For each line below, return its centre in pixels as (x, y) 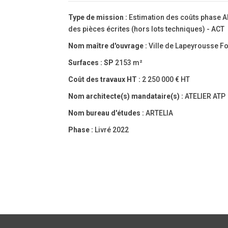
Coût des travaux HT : (105, 80)
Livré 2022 (112, 130)
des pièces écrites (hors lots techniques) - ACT (147, 29)
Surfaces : (86, 63)
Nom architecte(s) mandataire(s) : (127, 96)
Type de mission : (99, 18)
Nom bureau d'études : (107, 113)
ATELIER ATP (205, 96)
